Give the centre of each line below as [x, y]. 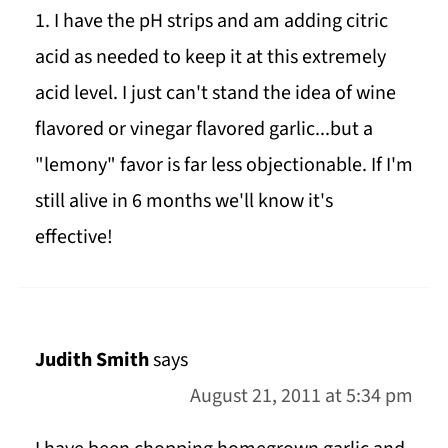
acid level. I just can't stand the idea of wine [215, 92]
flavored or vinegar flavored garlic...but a [203, 128]
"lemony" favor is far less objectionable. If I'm [223, 164]
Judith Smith [91, 359]
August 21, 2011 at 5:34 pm [302, 395]
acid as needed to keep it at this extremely [210, 56]
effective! [73, 236]
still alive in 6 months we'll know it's [183, 200]
